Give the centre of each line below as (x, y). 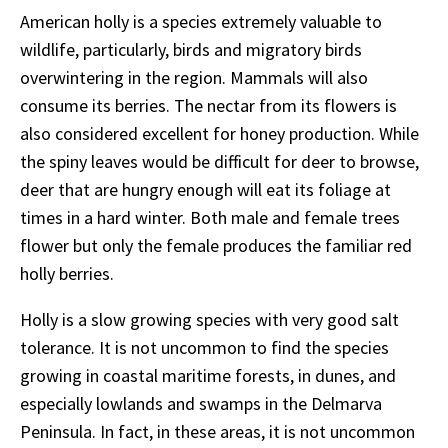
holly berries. (67, 273)
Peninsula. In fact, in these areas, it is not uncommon (217, 431)
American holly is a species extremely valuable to (201, 21)
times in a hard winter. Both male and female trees (210, 217)
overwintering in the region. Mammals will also (194, 77)
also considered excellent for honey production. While (219, 133)
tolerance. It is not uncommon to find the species (204, 347)
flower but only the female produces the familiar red (216, 245)
